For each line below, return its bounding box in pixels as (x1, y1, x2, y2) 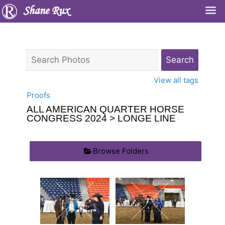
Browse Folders (93, 146, 149, 156)
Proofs (27, 90, 50, 100)
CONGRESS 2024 (27, 113, 107, 124)
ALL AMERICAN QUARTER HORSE (27, 104, 184, 115)
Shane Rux (23, 5, 69, 18)
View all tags (154, 75, 198, 85)
